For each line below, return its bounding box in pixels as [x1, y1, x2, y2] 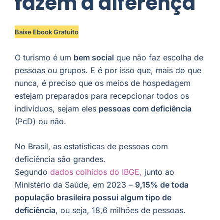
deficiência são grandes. [15, 154, 106, 165]
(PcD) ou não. [15, 116, 66, 126]
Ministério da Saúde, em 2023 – [15, 180, 135, 190]
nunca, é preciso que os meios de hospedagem [15, 78, 191, 88]
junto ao [142, 167, 174, 177]
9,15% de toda [135, 180, 189, 190]
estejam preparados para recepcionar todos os [15, 90, 189, 101]
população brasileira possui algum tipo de [15, 192, 171, 203]
